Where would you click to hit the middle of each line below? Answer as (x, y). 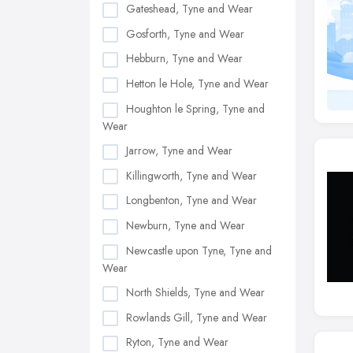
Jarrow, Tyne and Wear (179, 150)
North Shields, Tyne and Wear (195, 292)
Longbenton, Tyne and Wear (191, 201)
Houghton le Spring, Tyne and (195, 109)
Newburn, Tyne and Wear (186, 226)
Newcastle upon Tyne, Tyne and (199, 250)
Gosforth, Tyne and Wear (185, 33)
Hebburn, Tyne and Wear (184, 59)
